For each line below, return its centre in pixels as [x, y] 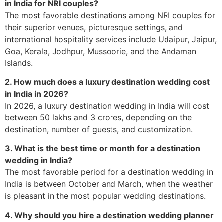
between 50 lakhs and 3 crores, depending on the [98, 117]
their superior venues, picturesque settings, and [94, 27]
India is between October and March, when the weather [109, 184]
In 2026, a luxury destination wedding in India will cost [107, 105]
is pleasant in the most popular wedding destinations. [105, 196]
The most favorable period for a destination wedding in [109, 172]
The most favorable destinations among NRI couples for [110, 15]
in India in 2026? [37, 93]
